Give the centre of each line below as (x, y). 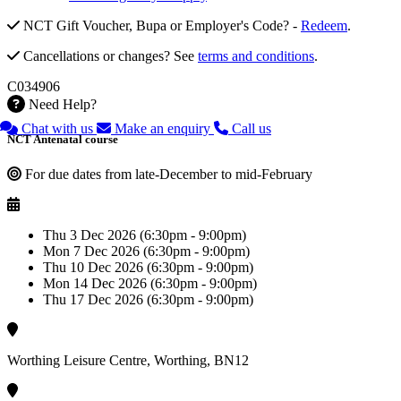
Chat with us (57, 128)
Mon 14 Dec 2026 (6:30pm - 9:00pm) (150, 284)
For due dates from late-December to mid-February (169, 175)
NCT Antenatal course (63, 139)
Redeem (324, 25)
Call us (252, 128)
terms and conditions (256, 55)
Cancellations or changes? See (111, 55)
